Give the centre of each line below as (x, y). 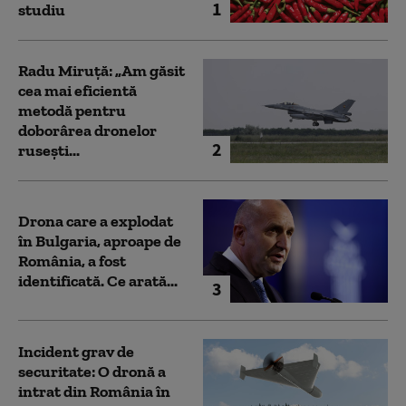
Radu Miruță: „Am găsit (101, 71)
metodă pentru (72, 111)
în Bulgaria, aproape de (100, 242)
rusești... (49, 151)
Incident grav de (76, 351)
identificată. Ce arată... (98, 281)
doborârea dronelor (87, 131)
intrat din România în (94, 391)
